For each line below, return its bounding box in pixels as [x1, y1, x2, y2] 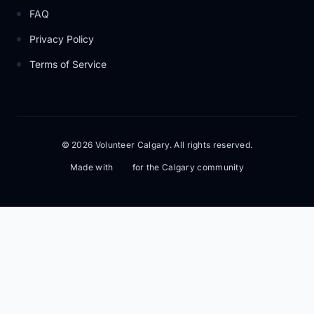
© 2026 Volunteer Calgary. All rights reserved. [61, 139, 253, 150]
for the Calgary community [132, 162, 245, 172]
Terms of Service [29, 58, 107, 70]
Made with [69, 162, 114, 172]
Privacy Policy [29, 33, 94, 45]
